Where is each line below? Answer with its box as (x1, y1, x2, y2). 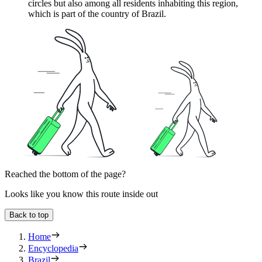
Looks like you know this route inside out (5, 189, 158, 199)
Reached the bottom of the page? (5, 169, 126, 180)
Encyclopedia (28, 243, 78, 254)
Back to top (9, 211, 49, 220)
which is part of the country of (28, 9, 142, 19)
